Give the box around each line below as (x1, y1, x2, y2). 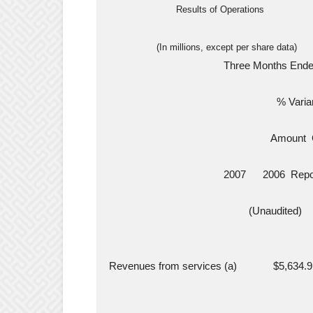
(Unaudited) (103, 205, 302, 217)
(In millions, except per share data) (103, 42, 297, 52)
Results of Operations (103, 4, 264, 15)
